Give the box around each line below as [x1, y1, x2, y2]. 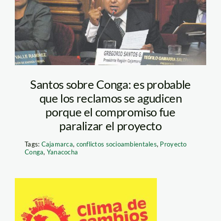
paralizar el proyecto [59, 118, 162, 133]
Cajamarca [41, 140, 74, 148]
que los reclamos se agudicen [39, 90, 182, 105]
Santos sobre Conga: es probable [30, 76, 191, 91]
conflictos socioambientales [76, 140, 157, 148]
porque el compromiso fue [45, 104, 176, 119]
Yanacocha [46, 147, 78, 156]
